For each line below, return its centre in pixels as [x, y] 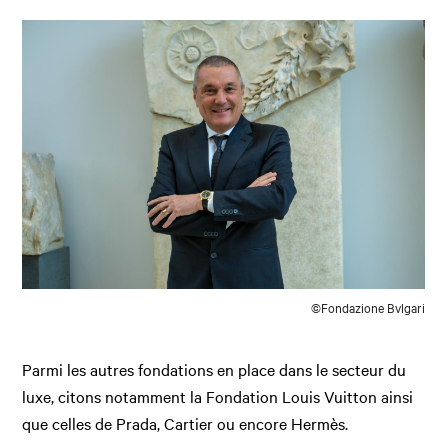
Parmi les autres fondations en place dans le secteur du [214, 368]
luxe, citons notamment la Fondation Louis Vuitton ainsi [218, 395]
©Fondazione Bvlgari [368, 306]
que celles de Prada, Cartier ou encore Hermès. [185, 422]
